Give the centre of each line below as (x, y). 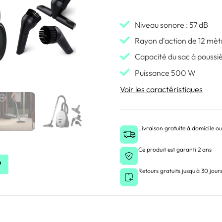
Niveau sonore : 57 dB (171, 25)
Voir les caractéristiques (161, 89)
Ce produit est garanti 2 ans (175, 149)
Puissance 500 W (165, 73)
